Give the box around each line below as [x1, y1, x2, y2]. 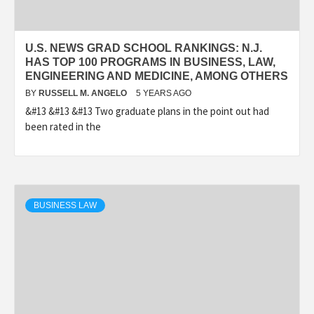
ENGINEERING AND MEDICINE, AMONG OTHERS [25, 69, 288, 82]
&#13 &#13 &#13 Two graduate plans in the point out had [25, 104, 269, 118]
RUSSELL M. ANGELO [39, 88, 129, 98]
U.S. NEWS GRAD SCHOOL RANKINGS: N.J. [25, 41, 262, 54]
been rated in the [25, 119, 101, 133]
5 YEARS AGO [136, 88, 191, 98]
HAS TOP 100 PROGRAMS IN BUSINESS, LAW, [25, 55, 275, 68]
